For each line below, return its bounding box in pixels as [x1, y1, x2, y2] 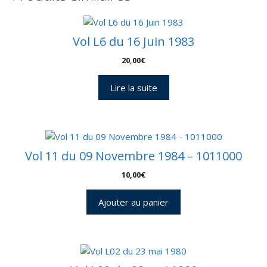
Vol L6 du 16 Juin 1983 [73, 33, 194, 49]
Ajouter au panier [98, 195, 169, 208]
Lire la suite [110, 81, 157, 94]
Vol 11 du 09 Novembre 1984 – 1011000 [25, 147, 242, 164]
